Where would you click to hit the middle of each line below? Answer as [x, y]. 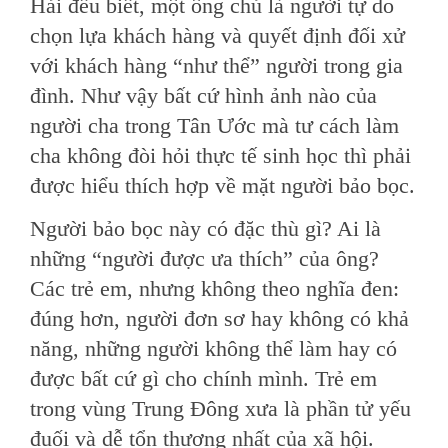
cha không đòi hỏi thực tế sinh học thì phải [220, 155]
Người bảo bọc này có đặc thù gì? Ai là [205, 228]
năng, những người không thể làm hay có [213, 348]
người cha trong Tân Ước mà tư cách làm [214, 125]
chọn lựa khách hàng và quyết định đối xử [217, 35]
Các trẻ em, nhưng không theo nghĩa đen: [214, 288]
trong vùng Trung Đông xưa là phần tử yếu [220, 408]
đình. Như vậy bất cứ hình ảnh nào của [203, 95]
